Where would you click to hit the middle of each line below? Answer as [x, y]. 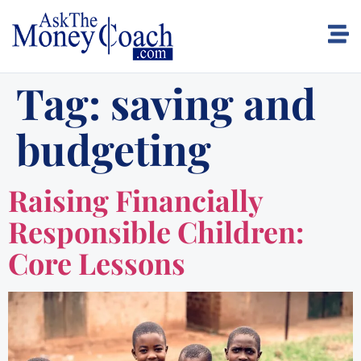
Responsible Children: [156, 231]
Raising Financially [135, 200]
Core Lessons [97, 263]
